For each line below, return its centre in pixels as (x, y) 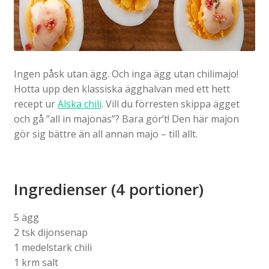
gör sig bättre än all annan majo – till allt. (105, 134)
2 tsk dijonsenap (50, 233)
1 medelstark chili (53, 248)
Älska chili (79, 104)
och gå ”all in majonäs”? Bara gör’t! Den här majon (126, 119)
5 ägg (26, 218)
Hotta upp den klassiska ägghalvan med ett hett (122, 89)
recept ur (35, 104)
